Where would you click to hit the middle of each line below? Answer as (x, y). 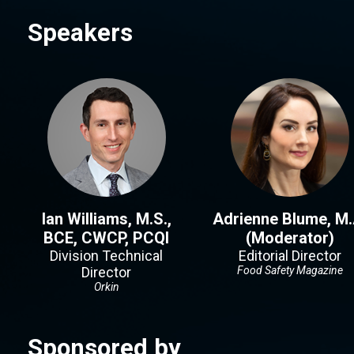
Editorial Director (290, 256)
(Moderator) (290, 238)
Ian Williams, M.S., (106, 219)
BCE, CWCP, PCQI (106, 238)
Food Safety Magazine (290, 270)
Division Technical (106, 256)
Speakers (80, 33)
